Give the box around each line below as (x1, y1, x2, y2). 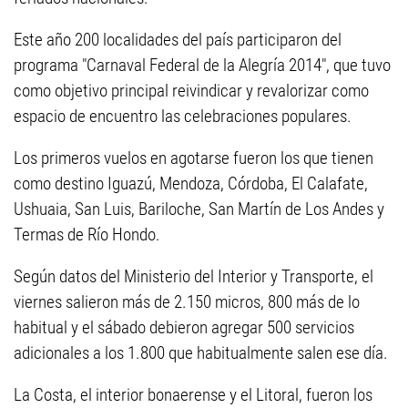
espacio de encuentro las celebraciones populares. (14, 106, 352, 127)
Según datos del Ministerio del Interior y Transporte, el (14, 266, 373, 287)
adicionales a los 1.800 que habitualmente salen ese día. (14, 342, 388, 363)
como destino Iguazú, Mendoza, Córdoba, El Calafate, (14, 173, 368, 194)
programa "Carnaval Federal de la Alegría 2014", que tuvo (14, 55, 391, 76)
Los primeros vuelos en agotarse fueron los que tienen (14, 148, 373, 168)
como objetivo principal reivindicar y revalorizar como (14, 80, 369, 101)
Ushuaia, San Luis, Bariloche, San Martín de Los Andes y (14, 199, 384, 219)
